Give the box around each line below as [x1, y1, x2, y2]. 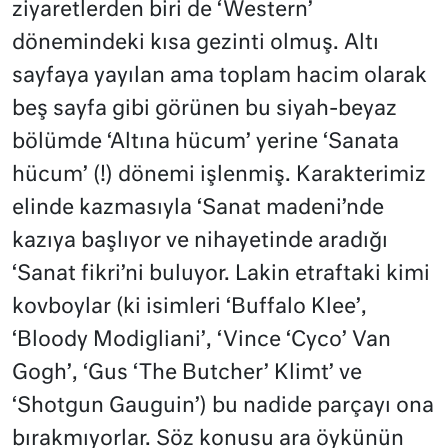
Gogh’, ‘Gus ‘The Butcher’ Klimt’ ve [12, 362, 362, 384]
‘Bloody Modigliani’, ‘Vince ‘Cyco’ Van [12, 329, 391, 351]
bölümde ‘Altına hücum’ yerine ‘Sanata [12, 131, 399, 153]
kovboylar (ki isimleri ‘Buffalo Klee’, [12, 296, 367, 318]
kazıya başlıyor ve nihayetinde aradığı [12, 230, 388, 252]
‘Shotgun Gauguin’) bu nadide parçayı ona [12, 395, 434, 417]
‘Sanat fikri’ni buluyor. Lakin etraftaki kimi [12, 263, 430, 285]
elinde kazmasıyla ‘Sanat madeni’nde [12, 197, 384, 219]
